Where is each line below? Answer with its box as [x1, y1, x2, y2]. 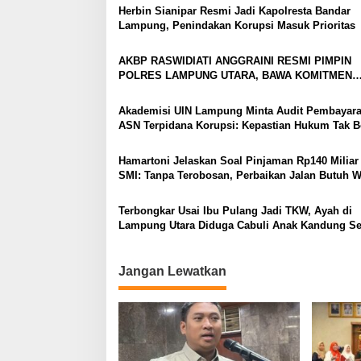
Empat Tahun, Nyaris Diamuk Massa [118, 234, 298, 247]
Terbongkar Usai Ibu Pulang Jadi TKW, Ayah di [118, 205, 352, 218]
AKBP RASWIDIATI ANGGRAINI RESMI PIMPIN [118, 55, 351, 68]
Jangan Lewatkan [118, 264, 226, 279]
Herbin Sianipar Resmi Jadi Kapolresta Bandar [118, 5, 351, 18]
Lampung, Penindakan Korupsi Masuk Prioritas [118, 19, 355, 32]
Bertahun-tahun [118, 184, 195, 197]
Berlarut [118, 134, 158, 147]
